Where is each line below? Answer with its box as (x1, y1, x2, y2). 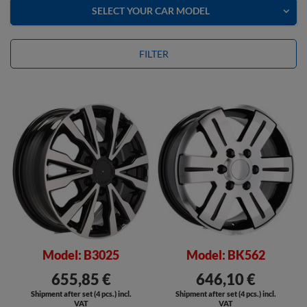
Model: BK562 (186, 247, 266, 262)
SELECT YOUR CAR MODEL (91, 5, 210, 16)
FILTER (138, 48, 169, 60)
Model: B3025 (42, 247, 120, 262)
